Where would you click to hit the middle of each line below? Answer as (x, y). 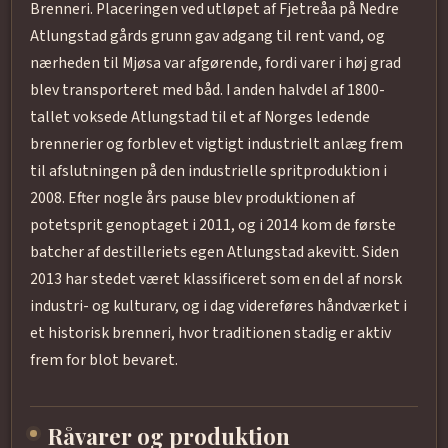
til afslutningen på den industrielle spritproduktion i (208, 171)
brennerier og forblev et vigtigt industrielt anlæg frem (216, 144)
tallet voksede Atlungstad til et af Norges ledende (199, 117)
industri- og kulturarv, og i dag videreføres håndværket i (218, 306)
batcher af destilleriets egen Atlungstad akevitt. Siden (214, 252)
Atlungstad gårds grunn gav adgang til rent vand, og (207, 36)
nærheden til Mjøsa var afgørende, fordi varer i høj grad (215, 63)
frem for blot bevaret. (103, 360)
